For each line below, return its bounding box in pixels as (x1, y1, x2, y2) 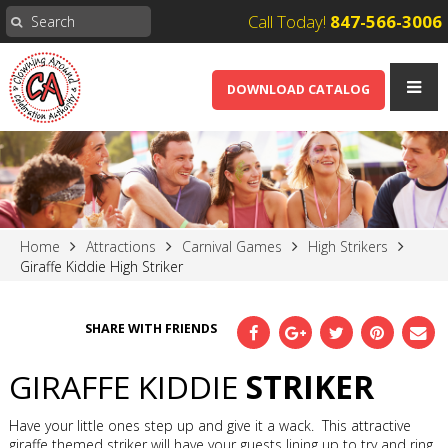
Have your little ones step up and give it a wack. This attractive (9, 415, 412, 435)
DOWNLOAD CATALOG (227, 81, 370, 98)
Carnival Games (182, 236, 282, 256)
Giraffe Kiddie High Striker (20, 256, 183, 276)
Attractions (86, 236, 156, 256)
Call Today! (248, 10, 330, 33)
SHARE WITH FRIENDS (85, 319, 218, 337)
